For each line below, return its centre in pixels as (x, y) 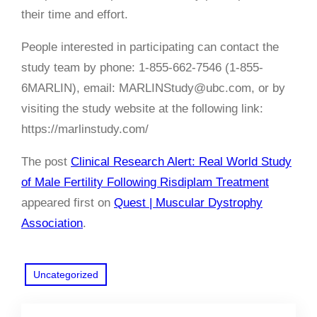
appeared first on (68, 202)
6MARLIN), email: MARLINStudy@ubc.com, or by (153, 88)
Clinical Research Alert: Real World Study (181, 161)
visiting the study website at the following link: (142, 108)
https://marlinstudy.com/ (85, 129)
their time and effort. (75, 14)
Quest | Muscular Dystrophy (188, 202)
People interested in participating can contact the (150, 47)
